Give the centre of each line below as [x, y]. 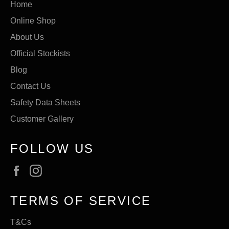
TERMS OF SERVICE [81, 201]
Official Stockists [40, 54]
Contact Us [30, 86]
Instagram [64, 170]
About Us [27, 37]
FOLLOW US [52, 149]
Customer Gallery [42, 119]
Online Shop [33, 21]
